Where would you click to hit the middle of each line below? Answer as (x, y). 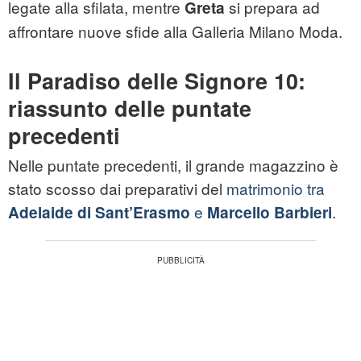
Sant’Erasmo (143, 213)
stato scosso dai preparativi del (117, 189)
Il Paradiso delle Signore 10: (157, 81)
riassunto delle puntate (130, 108)
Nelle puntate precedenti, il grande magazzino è (173, 165)
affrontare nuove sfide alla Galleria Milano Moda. (175, 31)
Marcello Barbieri (270, 213)
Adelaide (41, 213)
